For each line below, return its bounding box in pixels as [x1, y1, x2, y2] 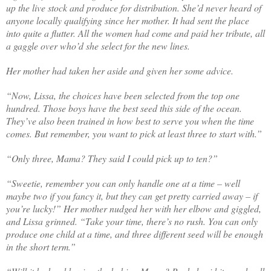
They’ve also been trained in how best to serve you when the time [6, 114, 254, 127]
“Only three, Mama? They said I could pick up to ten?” [6, 151, 218, 165]
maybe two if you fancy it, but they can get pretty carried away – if [6, 189, 258, 202]
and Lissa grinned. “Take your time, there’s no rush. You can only [6, 214, 258, 227]
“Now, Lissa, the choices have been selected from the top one [6, 88, 240, 102]
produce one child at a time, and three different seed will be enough [6, 227, 263, 240]
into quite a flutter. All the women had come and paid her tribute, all [6, 26, 265, 39]
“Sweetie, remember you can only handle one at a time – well [6, 176, 240, 189]
